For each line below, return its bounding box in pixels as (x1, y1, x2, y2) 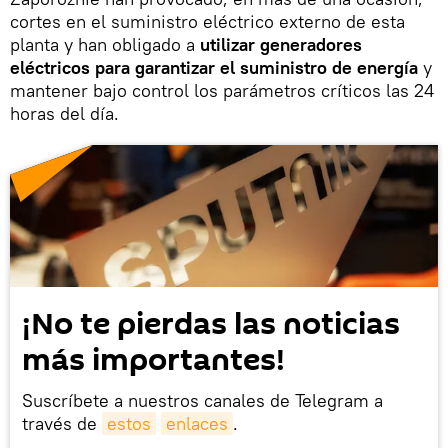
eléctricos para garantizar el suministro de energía (10, 55, 423, 79)
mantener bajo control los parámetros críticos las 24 (10, 78, 434, 102)
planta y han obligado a (10, 32, 195, 56)
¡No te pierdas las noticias (22, 303, 400, 347)
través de (22, 412, 102, 436)
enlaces (166, 412, 228, 436)
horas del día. (10, 101, 119, 125)
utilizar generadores (195, 32, 362, 56)
